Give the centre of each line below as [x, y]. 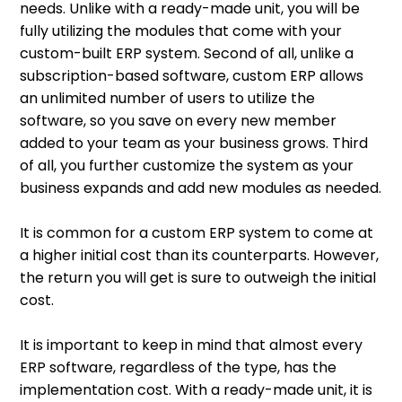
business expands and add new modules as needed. [201, 188]
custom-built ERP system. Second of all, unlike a [187, 54]
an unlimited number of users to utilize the [168, 99]
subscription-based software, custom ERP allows [192, 76]
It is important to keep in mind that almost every [192, 345]
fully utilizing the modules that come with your [181, 31]
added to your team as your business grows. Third [194, 144]
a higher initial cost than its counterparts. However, [200, 256]
